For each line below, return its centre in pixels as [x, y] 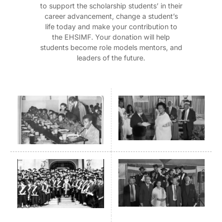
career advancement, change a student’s [111, 16]
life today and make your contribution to [111, 26]
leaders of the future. [111, 57]
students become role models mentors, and [111, 47]
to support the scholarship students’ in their [111, 5]
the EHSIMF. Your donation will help [111, 37]
